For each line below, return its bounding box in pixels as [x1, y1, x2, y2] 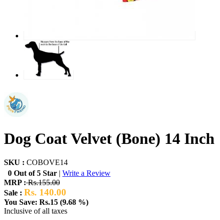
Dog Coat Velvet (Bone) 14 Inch [4, 129, 215, 147]
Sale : [4, 189, 22, 197]
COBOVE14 [27, 158, 68, 167]
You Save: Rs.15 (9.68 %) [4, 198, 88, 207]
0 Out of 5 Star [4, 169, 57, 178]
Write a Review [62, 169, 110, 178]
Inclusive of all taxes [4, 207, 67, 216]
